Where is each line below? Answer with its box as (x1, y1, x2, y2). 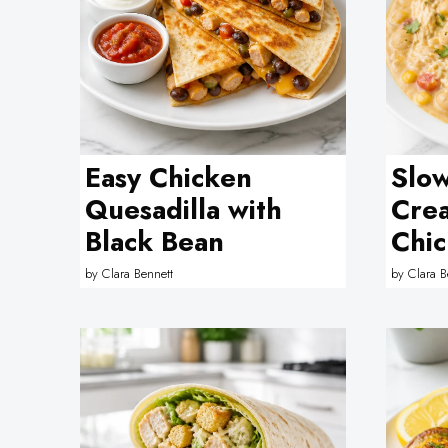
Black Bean (84, 221, 224, 261)
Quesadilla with (84, 189, 282, 229)
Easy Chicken (84, 157, 252, 197)
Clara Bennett (101, 264, 173, 283)
